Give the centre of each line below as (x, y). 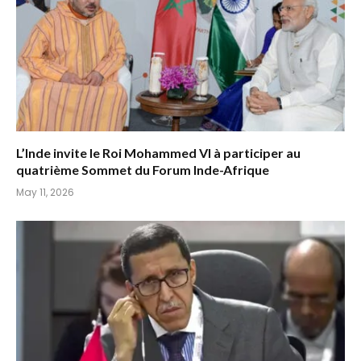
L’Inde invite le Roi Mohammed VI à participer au (158, 152)
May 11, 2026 (45, 192)
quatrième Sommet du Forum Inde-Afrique (143, 169)
